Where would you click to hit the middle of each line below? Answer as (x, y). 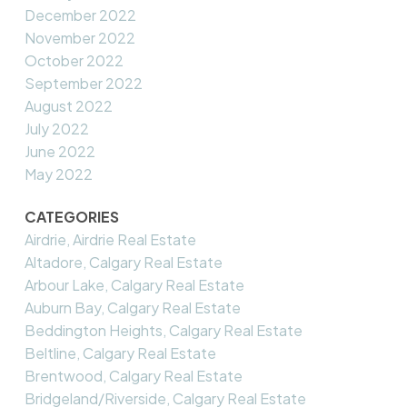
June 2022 (60, 151)
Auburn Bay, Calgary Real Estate (132, 308)
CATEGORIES (71, 217)
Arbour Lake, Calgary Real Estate (134, 285)
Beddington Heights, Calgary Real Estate (163, 331)
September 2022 (83, 83)
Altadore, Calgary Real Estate (123, 263)
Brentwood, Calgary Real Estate (133, 376)
